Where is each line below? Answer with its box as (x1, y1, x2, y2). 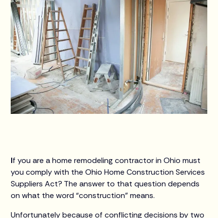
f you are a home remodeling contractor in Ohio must (13, 155, 201, 165)
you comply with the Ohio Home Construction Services (11, 166, 205, 177)
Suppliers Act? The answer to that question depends (11, 178, 200, 189)
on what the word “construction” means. (11, 190, 155, 200)
